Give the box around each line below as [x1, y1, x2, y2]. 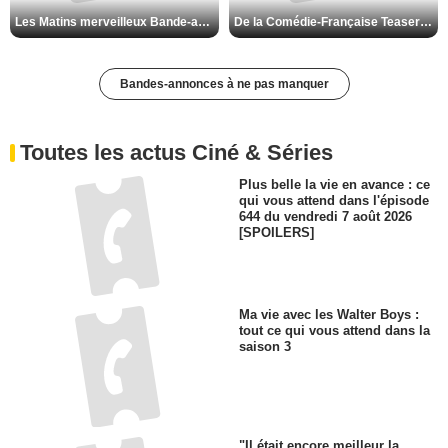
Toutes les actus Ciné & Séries [20, 139, 333, 165]
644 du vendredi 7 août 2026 [239, 209, 412, 225]
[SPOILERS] [239, 225, 314, 241]
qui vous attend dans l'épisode [239, 193, 429, 209]
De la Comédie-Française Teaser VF [420, 14, 432, 29]
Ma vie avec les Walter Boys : [239, 307, 419, 323]
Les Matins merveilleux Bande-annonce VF [198, 14, 210, 29]
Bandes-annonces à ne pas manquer [119, 76, 329, 91]
